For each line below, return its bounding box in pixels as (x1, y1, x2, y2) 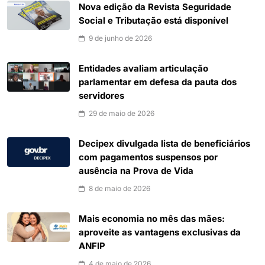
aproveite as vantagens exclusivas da (79, 227, 241, 238)
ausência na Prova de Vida (79, 166, 193, 177)
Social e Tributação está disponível (79, 15, 228, 27)
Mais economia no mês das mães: (79, 214, 225, 225)
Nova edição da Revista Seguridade (79, 2, 231, 13)
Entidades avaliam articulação (79, 63, 208, 75)
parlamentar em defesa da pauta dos (79, 77, 237, 88)
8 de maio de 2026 (89, 184, 150, 193)
